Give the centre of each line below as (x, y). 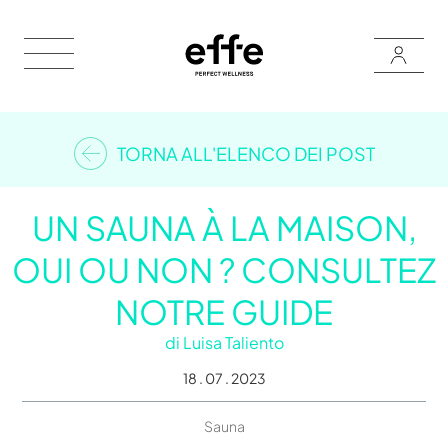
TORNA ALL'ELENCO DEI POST (245, 153)
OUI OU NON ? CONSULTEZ (224, 269)
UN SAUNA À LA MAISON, (224, 227)
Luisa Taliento (233, 342)
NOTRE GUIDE (224, 311)
